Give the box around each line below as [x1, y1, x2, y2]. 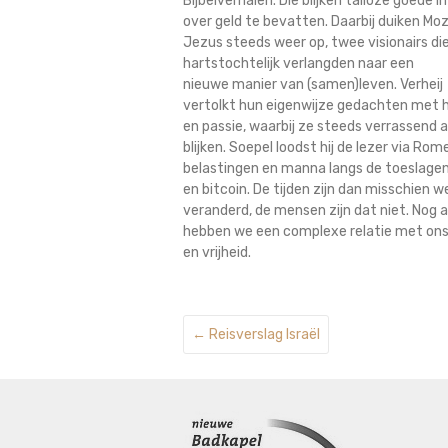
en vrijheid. [183, 244, 251, 261]
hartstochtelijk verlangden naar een [183, 55, 414, 72]
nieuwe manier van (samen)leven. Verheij [183, 76, 443, 93]
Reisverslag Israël [206, 326, 320, 343]
